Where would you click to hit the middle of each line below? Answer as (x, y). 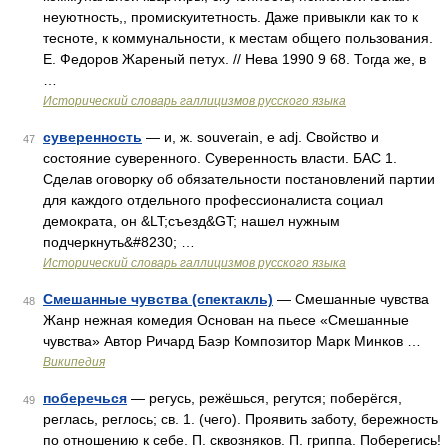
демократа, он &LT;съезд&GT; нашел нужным (191, 221)
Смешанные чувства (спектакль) (158, 299)
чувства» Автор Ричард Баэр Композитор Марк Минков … (232, 341)
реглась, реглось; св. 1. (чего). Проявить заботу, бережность (240, 419)
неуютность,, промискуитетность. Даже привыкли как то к (230, 17)
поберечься (85, 398)
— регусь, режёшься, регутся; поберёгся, (264, 398)
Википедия (74, 362)
